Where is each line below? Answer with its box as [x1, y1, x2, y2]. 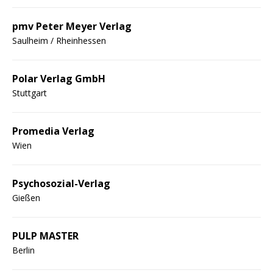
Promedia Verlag [12, 124, 94, 138]
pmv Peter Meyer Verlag [12, 19, 132, 33]
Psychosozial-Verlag [12, 176, 110, 190]
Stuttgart [12, 87, 47, 99]
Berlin [12, 244, 35, 256]
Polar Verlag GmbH [12, 71, 105, 85]
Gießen [12, 191, 40, 204]
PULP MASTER [12, 229, 79, 243]
